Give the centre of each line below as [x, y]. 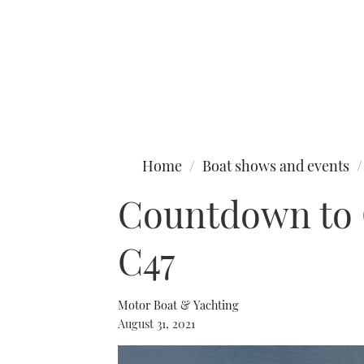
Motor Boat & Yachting [178, 305]
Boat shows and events [276, 166]
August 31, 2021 [156, 323]
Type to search [47, 80]
